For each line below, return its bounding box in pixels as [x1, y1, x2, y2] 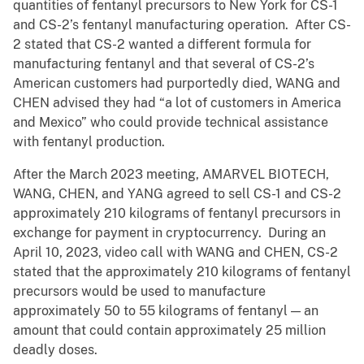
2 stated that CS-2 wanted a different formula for [13, 37, 311, 53]
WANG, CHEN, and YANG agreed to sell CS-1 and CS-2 [13, 186, 341, 202]
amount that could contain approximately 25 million [13, 323, 326, 339]
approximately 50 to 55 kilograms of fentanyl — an [13, 303, 318, 319]
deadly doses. [13, 342, 110, 358]
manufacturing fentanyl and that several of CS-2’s [13, 56, 314, 72]
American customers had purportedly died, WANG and [13, 76, 340, 92]
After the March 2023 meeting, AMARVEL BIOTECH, [13, 167, 329, 183]
